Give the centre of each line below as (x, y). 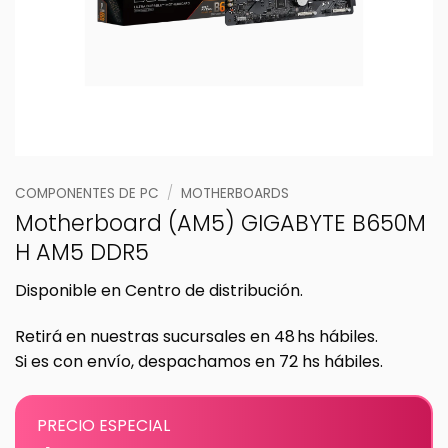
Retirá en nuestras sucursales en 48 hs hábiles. (196, 336)
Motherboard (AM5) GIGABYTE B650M (220, 222)
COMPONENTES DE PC (87, 193)
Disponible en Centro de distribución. (159, 290)
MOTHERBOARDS (235, 193)
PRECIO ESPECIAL (103, 425)
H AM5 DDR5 (82, 251)
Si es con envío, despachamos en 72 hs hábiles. (199, 361)
